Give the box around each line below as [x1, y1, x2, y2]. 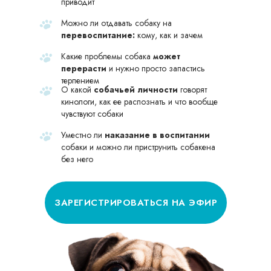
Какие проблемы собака [61, 50, 153, 62]
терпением [61, 74, 99, 87]
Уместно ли [61, 129, 105, 141]
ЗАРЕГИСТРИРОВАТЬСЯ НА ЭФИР [54, 195, 217, 209]
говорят [178, 83, 207, 96]
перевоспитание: [61, 29, 135, 41]
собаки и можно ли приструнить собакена [61, 141, 215, 153]
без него [61, 153, 93, 165]
